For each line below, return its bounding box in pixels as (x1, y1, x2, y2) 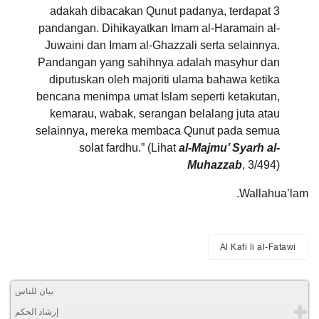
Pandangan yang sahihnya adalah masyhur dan (38, 56, 280, 69)
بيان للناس (15, 286, 53, 297)
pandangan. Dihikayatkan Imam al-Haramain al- (38, 22, 280, 35)
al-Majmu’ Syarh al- (179, 142, 280, 155)
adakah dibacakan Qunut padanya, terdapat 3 (50, 5, 280, 18)
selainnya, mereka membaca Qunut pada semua (36, 125, 280, 137)
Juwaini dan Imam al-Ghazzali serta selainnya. (45, 39, 280, 52)
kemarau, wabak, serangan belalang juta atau (50, 108, 280, 120)
